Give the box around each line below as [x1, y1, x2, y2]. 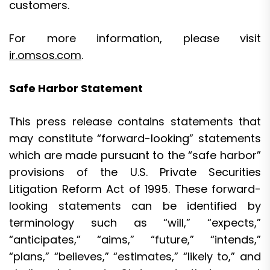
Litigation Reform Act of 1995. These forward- [9, 181, 261, 196]
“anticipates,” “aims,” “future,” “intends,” [9, 231, 261, 247]
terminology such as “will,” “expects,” [9, 215, 261, 230]
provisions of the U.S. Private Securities [9, 164, 261, 180]
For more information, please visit [9, 30, 261, 46]
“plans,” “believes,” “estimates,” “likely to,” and [9, 248, 261, 264]
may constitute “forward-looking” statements [9, 130, 261, 146]
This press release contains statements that [9, 113, 261, 129]
